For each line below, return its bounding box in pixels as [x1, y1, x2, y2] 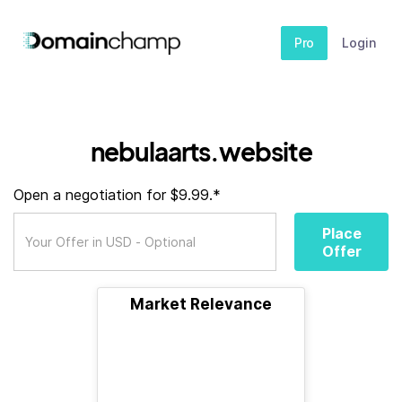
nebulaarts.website [90, 135, 312, 167]
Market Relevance [130, 295, 272, 313]
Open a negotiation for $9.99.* [13, 186, 221, 204]
